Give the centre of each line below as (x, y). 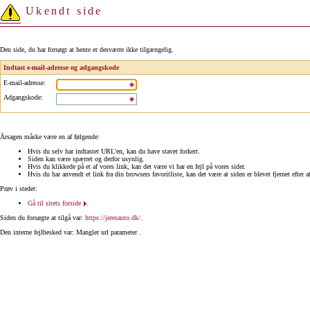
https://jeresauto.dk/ (113, 217)
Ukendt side (62, 11)
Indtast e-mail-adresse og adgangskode (61, 67)
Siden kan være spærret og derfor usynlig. (86, 158)
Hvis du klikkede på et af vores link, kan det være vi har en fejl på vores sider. (137, 166)
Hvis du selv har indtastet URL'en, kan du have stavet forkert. (114, 151)
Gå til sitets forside (54, 203)
